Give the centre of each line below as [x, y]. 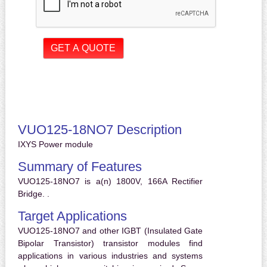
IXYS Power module [55, 145]
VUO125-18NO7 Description [100, 130]
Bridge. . [33, 194]
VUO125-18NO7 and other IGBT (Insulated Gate [110, 231]
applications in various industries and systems [110, 256]
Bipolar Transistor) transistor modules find [110, 243]
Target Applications [72, 216]
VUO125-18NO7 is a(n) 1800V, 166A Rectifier [110, 181]
